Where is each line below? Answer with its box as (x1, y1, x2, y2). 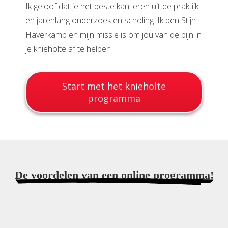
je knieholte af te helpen (25, 43, 111, 55)
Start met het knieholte (62, 80, 166, 93)
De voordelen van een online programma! (14, 168, 214, 182)
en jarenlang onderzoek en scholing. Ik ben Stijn (25, 15, 196, 26)
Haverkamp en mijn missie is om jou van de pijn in (25, 29, 202, 41)
